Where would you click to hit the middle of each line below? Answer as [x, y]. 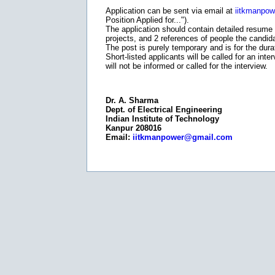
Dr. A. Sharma [132, 100]
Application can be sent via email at [170, 11]
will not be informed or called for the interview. [187, 66]
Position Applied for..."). [147, 20]
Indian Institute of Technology [162, 119]
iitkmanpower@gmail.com [183, 137]
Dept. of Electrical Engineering [164, 110]
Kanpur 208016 [134, 128]
